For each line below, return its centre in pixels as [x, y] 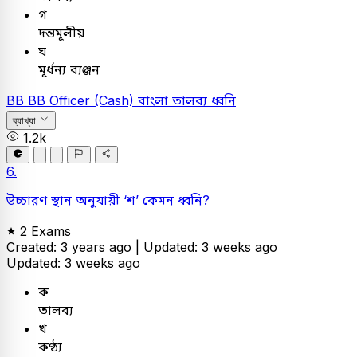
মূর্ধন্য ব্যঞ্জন [69, 70]
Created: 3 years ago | [75, 247]
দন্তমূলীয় [61, 33]
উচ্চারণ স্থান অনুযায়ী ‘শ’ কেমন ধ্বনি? [108, 200]
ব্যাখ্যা [24, 120]
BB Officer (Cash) [83, 101]
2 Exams [45, 231]
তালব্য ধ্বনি [204, 101]
